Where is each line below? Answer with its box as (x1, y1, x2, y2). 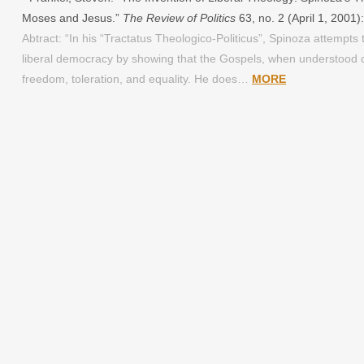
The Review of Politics (123, 11, 236, 24)
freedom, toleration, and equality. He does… (22, 71, 253, 85)
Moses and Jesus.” (22, 11, 123, 24)
